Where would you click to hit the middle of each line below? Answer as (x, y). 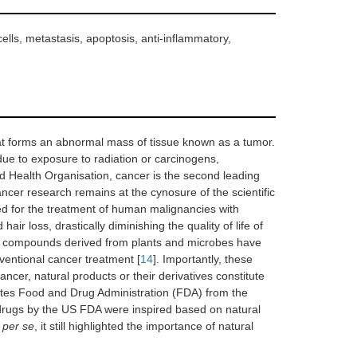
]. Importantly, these (203, 259)
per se (18, 326)
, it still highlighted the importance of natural (144, 326)
